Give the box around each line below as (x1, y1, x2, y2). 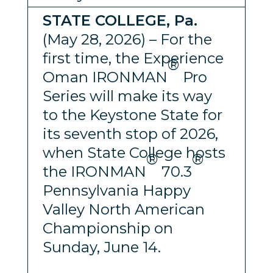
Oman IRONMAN (42, 68, 168, 86)
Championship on (42, 219, 173, 237)
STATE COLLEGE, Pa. (42, 11, 197, 29)
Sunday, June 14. (42, 238, 161, 256)
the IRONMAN (42, 162, 146, 180)
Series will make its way (42, 87, 212, 105)
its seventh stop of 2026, (42, 124, 218, 143)
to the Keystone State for (42, 105, 222, 124)
